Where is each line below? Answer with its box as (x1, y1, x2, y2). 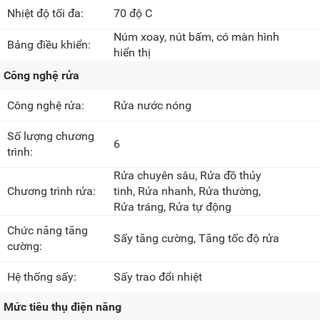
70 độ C (114, 6, 153, 21)
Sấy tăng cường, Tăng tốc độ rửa (114, 231, 280, 246)
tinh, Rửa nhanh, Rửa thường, (114, 184, 261, 199)
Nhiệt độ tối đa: (7, 6, 86, 21)
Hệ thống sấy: (7, 270, 79, 284)
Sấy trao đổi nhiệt (114, 270, 203, 284)
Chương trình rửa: (7, 184, 99, 199)
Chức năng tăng (7, 224, 88, 238)
